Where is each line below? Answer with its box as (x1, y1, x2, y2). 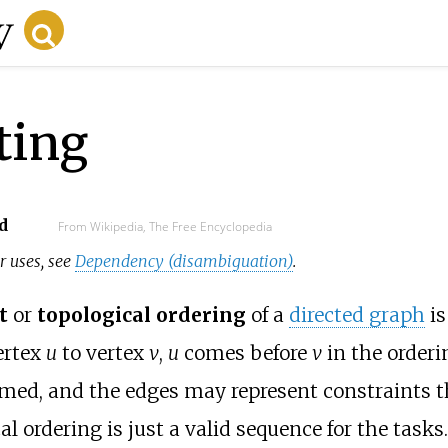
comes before (178, 341, 312, 366)
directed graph (288, 303, 425, 328)
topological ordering (36, 303, 246, 328)
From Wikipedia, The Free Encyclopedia (57, 217, 272, 235)
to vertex (56, 341, 149, 366)
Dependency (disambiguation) (75, 250, 294, 271)
